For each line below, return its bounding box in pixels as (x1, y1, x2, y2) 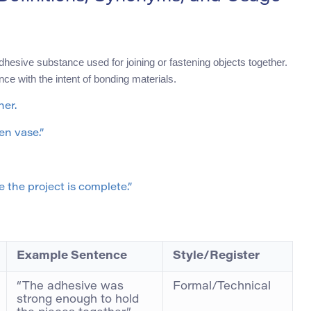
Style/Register (173, 251, 260, 262)
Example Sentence (17, 251, 127, 262)
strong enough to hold (17, 294, 139, 306)
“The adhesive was (17, 281, 124, 293)
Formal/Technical (173, 281, 271, 293)
